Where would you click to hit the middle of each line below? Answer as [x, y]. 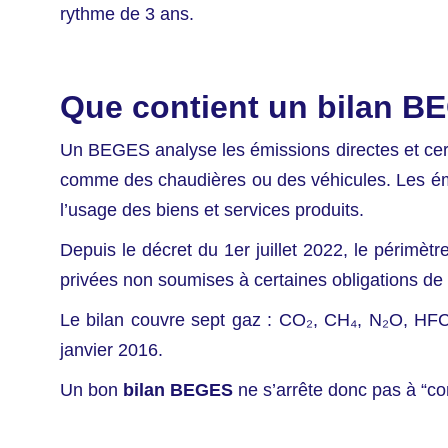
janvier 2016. [111, 350]
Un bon [91, 390]
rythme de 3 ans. [127, 14]
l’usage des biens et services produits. [212, 210]
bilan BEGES [178, 390]
